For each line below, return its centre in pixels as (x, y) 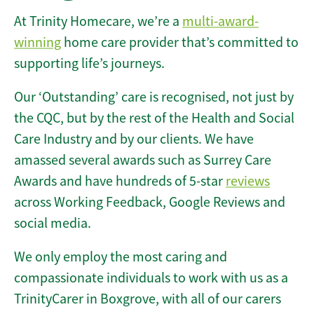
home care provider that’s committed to (180, 43)
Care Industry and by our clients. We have (134, 139)
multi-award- (220, 22)
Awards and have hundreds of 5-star (120, 182)
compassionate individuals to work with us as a (151, 278)
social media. (53, 224)
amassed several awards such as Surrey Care (143, 161)
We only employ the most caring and (121, 257)
